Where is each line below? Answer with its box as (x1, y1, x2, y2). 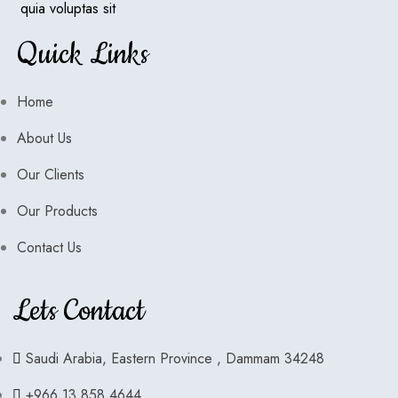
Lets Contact (12, 291, 146, 332)
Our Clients (16, 164, 84, 186)
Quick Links (16, 35, 148, 76)
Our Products (16, 201, 98, 222)
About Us (16, 128, 72, 149)
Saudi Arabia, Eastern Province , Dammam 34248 (26, 348, 325, 370)
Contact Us (16, 237, 82, 259)
